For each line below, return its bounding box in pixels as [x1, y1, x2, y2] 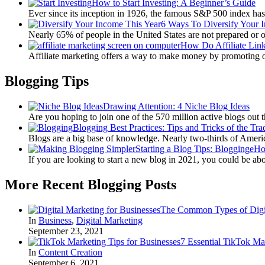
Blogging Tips [5, 73, 89, 89]
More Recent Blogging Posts [5, 176, 176, 192]
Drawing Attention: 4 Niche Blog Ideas [103, 101, 250, 111]
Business [38, 215, 72, 225]
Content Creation [38, 247, 102, 257]
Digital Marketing [76, 215, 143, 225]
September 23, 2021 [28, 225, 104, 236]
